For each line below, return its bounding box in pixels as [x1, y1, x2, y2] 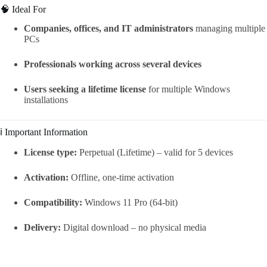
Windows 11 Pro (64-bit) [82, 197, 178, 208]
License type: [24, 147, 77, 158]
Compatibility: [24, 197, 82, 208]
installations [24, 95, 68, 105]
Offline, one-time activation [69, 172, 174, 183]
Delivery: [24, 222, 61, 233]
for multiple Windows [146, 84, 230, 95]
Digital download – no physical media [61, 222, 206, 233]
